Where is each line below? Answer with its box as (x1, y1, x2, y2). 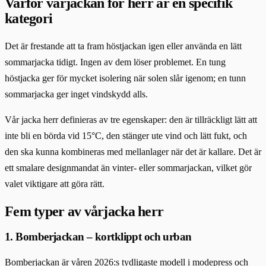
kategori (5, 11, 53, 27)
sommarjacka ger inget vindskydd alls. (5, 89, 148, 99)
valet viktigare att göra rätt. (5, 179, 104, 189)
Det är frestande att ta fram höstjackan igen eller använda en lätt (5, 41, 242, 51)
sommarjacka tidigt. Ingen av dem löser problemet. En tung (5, 57, 226, 67)
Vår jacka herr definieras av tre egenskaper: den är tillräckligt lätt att (5, 115, 257, 125)
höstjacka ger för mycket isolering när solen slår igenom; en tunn (5, 73, 246, 83)
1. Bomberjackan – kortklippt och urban (5, 230, 192, 243)
